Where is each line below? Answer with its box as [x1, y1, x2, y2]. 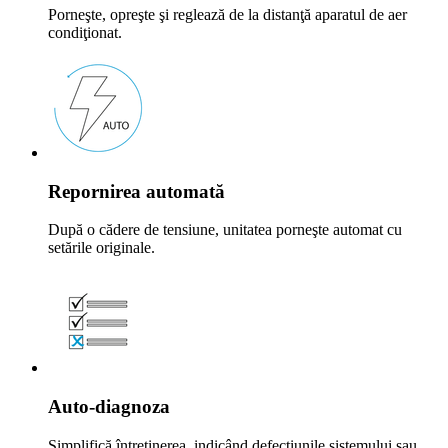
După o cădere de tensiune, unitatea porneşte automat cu [48, 221, 402, 239]
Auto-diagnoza [48, 396, 170, 418]
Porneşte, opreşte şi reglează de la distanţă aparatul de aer [48, 6, 407, 23]
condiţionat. [48, 24, 122, 41]
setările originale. [48, 239, 155, 257]
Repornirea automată [48, 180, 225, 202]
